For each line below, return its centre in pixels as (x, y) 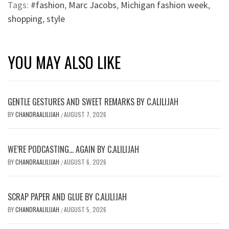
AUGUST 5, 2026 (85, 209)
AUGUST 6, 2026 (85, 162)
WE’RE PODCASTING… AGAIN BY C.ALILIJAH (73, 149)
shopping (25, 18)
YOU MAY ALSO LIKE (64, 62)
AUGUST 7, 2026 (85, 114)
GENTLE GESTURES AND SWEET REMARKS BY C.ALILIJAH (93, 101)
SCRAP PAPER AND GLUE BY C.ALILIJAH (67, 197)
